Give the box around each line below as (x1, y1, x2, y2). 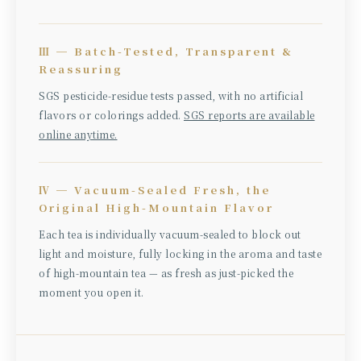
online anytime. (39, 127, 118, 141)
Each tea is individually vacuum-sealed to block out (39, 226, 301, 241)
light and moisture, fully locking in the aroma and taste (39, 246, 322, 260)
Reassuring (39, 60, 123, 77)
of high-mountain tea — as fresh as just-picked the (39, 265, 293, 280)
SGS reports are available (184, 107, 315, 122)
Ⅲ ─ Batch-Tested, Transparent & (39, 43, 293, 59)
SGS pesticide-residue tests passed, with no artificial (39, 88, 303, 102)
